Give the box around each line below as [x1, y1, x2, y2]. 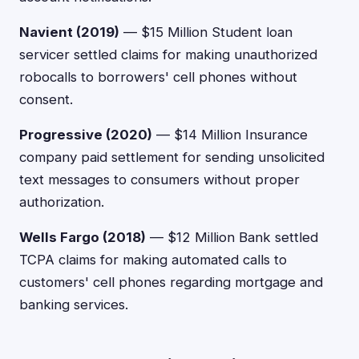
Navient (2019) [19, 24, 119, 40]
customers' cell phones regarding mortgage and [19, 274, 323, 290]
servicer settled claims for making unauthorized [19, 46, 317, 63]
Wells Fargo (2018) [19, 229, 146, 245]
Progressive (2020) [19, 127, 152, 143]
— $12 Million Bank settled [146, 229, 318, 245]
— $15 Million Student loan [119, 24, 292, 40]
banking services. [19, 296, 128, 313]
